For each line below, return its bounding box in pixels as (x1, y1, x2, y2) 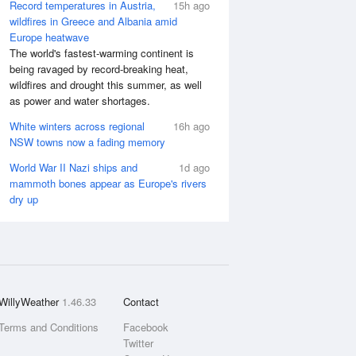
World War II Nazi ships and (10, 160, 137, 175)
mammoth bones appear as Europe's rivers (10, 176, 207, 191)
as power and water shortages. (10, 93, 150, 108)
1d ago (179, 160, 210, 175)
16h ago (173, 118, 210, 133)
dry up (10, 192, 38, 207)
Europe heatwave (10, 29, 89, 44)
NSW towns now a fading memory (10, 134, 165, 149)
